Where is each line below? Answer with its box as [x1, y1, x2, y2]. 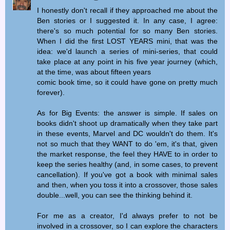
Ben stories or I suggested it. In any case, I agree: [37, 16, 218, 25]
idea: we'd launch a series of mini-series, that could [37, 47, 218, 55]
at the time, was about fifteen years [37, 67, 151, 76]
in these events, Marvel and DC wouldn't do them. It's [37, 129, 218, 138]
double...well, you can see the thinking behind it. [37, 190, 193, 199]
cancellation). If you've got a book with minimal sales [37, 170, 218, 179]
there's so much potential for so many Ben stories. [37, 26, 218, 35]
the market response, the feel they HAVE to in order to [37, 149, 218, 158]
